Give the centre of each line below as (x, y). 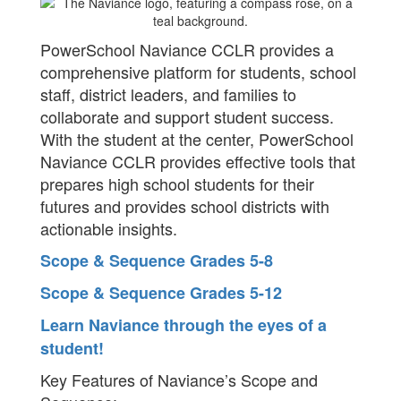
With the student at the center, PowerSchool (197, 139)
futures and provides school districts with (185, 206)
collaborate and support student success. (187, 116)
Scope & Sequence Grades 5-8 (157, 260)
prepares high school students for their (177, 183)
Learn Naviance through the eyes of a (183, 325)
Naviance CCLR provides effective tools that (198, 161)
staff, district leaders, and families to (168, 94)
